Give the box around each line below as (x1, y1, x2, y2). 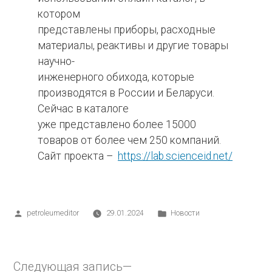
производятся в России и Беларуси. (38, 86, 214, 99)
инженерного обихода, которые (38, 70, 194, 83)
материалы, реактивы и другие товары (38, 39, 228, 52)
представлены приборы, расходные (38, 23, 216, 36)
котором (38, 7, 80, 20)
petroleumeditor (27, 208, 80, 218)
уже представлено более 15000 (38, 118, 196, 131)
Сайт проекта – (38, 149, 118, 162)
